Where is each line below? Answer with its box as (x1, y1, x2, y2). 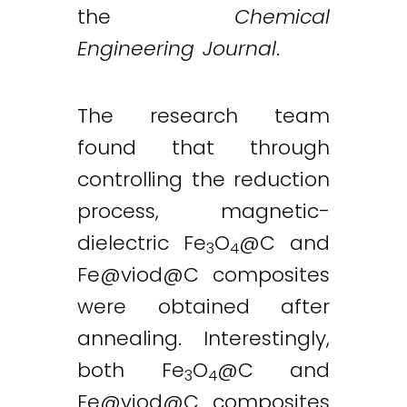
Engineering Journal (77, 35, 276, 63)
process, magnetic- (77, 196, 330, 225)
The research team (77, 101, 330, 130)
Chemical (234, 3, 330, 31)
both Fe (77, 355, 184, 384)
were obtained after (77, 292, 330, 321)
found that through (77, 133, 330, 162)
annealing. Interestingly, (77, 323, 330, 352)
